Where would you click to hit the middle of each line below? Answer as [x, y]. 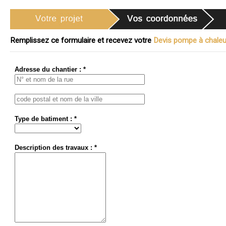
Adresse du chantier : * [50, 69]
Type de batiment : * [46, 119]
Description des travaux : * [56, 148]
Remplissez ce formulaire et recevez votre [82, 40]
